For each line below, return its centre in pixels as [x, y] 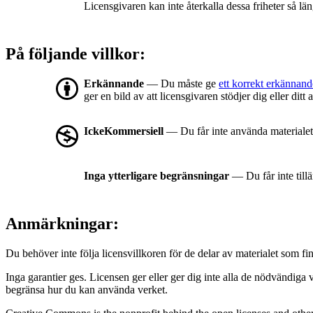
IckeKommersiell [124, 131]
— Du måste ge [181, 84]
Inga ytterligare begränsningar [156, 176]
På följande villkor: [75, 54]
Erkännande [114, 84]
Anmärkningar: [62, 224]
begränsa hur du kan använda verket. [87, 290]
